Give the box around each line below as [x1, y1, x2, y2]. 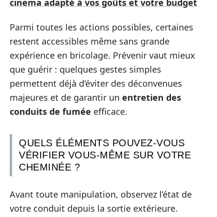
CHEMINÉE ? [19, 162, 80, 172]
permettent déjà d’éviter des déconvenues [10, 77, 182, 89]
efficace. [91, 106, 127, 117]
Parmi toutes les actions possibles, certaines [10, 21, 193, 33]
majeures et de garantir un [10, 92, 122, 103]
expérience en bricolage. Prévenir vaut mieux [10, 49, 195, 61]
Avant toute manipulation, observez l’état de [10, 188, 192, 200]
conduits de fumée [10, 106, 91, 117]
